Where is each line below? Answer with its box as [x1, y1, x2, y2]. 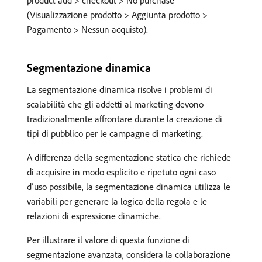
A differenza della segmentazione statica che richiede [27, 151, 231, 163]
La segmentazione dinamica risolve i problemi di [27, 84, 212, 95]
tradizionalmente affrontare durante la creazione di [27, 113, 222, 125]
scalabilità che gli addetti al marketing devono [27, 98, 204, 110]
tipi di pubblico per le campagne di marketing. [27, 127, 203, 139]
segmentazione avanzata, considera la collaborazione [27, 249, 230, 260]
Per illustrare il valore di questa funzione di [27, 234, 189, 246]
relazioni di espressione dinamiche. [27, 210, 161, 222]
